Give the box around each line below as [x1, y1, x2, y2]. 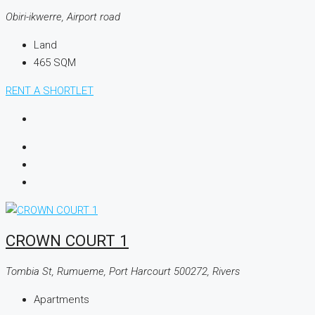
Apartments [34, 292, 89, 306]
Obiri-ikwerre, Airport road [6, 10, 120, 23]
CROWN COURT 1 [6, 231, 129, 250]
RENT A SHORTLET [6, 84, 94, 97]
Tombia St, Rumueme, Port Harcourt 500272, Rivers [6, 264, 240, 278]
